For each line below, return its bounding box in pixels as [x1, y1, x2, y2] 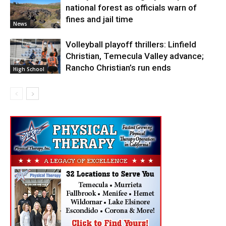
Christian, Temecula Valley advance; [66, 51, 204, 62]
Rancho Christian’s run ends [66, 63, 171, 73]
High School [13, 66, 44, 73]
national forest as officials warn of [66, 3, 197, 13]
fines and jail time [66, 14, 133, 25]
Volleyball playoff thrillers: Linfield [66, 39, 196, 50]
